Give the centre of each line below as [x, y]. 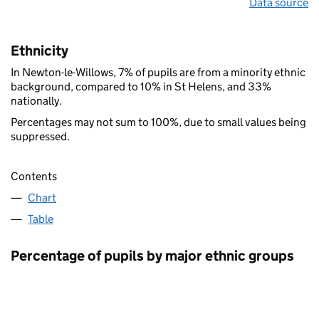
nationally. [36, 100]
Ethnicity [40, 50]
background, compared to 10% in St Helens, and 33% [141, 86]
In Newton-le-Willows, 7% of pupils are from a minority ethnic [158, 72]
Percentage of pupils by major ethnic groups [152, 255]
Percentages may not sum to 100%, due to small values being [158, 122]
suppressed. [40, 136]
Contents [34, 176]
